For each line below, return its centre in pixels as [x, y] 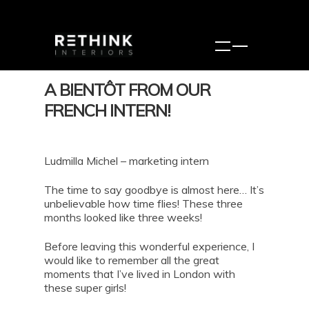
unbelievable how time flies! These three [143, 203]
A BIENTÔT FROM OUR [127, 90]
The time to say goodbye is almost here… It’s [154, 190]
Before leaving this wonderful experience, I [149, 246]
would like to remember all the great [132, 260]
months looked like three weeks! [123, 217]
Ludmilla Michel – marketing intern [127, 161]
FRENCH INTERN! [107, 110]
